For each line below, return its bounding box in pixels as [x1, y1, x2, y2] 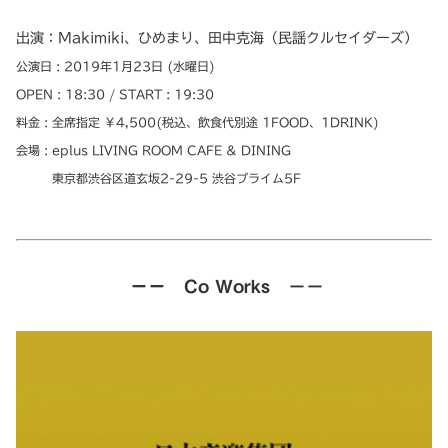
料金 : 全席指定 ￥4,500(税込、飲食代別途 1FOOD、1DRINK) [16, 116, 379, 129]
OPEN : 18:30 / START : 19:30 [16, 88, 214, 101]
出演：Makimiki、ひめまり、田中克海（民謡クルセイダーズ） [16, 31, 418, 46]
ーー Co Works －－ [130, 276, 324, 295]
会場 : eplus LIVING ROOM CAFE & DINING [16, 144, 291, 157]
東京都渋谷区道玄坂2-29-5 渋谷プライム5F [16, 172, 301, 185]
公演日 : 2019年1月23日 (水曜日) [16, 60, 227, 73]
